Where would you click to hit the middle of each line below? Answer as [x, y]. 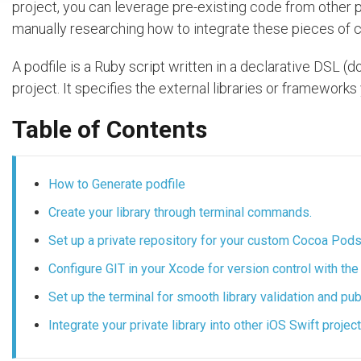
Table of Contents [110, 130]
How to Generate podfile [117, 185]
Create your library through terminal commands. [180, 213]
